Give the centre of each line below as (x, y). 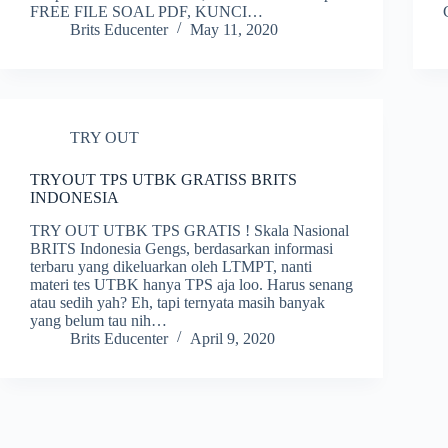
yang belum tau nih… (98, 320)
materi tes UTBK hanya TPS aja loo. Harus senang (191, 284)
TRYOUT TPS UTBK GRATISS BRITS (163, 179)
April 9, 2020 (232, 338)
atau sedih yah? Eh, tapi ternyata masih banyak (177, 302)
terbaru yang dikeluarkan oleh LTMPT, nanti (171, 266)
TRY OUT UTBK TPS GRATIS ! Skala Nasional (189, 230)
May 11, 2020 (234, 29)
